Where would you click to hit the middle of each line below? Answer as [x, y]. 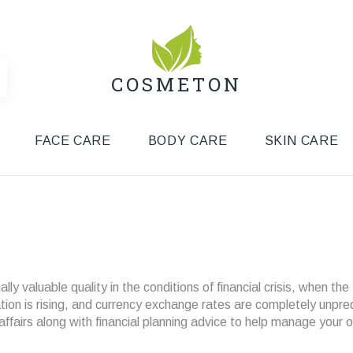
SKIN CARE [301, 141]
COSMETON [176, 84]
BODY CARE [188, 141]
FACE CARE [72, 141]
